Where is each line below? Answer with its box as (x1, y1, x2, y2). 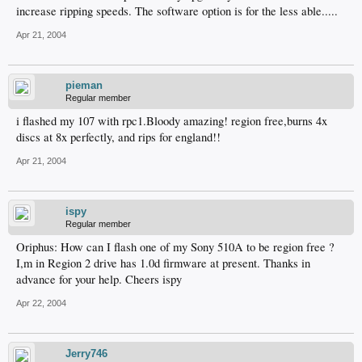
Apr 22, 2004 (16, 298, 66, 308)
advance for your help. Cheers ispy (16, 271, 182, 287)
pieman (65, 79, 103, 91)
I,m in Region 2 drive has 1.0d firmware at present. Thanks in (16, 255, 310, 271)
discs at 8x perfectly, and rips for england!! (16, 129, 221, 145)
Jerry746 (65, 347, 107, 360)
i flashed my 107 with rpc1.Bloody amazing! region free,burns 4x (16, 113, 327, 128)
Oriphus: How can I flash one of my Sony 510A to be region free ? (16, 239, 335, 255)
